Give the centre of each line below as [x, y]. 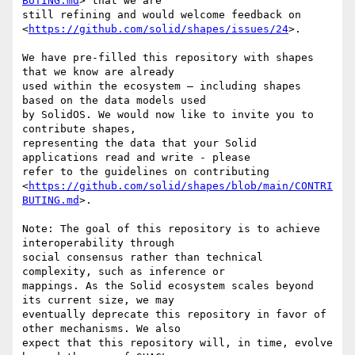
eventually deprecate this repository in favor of [174, 315]
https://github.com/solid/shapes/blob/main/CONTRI [181, 186]
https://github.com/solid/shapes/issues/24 [158, 29]
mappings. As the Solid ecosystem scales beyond [168, 286]
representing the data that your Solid [139, 143]
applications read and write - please [136, 158]
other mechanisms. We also [101, 329]
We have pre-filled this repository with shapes [168, 58]
